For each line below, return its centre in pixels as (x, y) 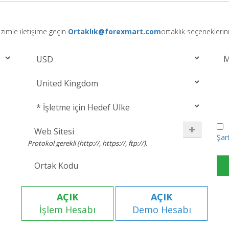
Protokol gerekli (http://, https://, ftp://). (87, 143)
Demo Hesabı (162, 210)
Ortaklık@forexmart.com (114, 32)
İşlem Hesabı (67, 210)
